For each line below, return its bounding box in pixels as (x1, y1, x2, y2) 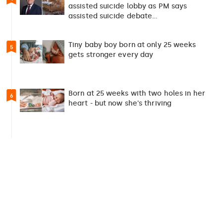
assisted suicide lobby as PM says (68, 1, 187, 10)
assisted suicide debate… (68, 11, 158, 20)
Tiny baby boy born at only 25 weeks (68, 40, 196, 49)
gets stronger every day (68, 50, 154, 59)
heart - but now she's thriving (68, 99, 171, 108)
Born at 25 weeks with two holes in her (68, 89, 205, 98)
